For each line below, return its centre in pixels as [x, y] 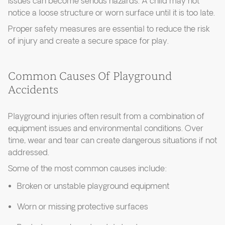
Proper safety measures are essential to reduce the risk [109, 30]
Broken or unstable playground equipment [93, 187]
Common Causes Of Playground [90, 77]
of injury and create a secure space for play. [88, 42]
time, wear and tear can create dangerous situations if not [113, 141]
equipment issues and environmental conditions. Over [106, 129]
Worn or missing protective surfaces [83, 207]
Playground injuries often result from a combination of [106, 117]
